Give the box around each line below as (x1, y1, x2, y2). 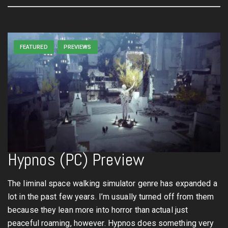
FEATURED (19, 44, 48, 51)
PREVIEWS (63, 44, 92, 51)
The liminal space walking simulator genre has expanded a (8, 179, 217, 188)
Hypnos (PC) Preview (8, 149, 144, 170)
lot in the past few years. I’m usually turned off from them (8, 192, 214, 202)
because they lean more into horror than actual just (8, 205, 188, 215)
